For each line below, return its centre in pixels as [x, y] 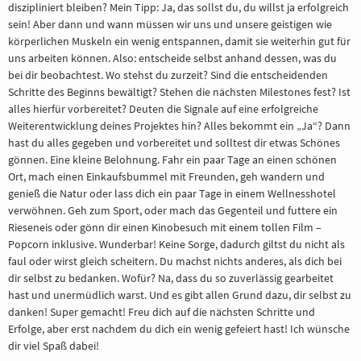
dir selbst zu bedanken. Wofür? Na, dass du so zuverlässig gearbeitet [171, 278]
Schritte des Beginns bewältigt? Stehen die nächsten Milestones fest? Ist [179, 92]
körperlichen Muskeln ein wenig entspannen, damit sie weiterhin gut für [179, 41]
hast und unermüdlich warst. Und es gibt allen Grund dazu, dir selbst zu [180, 295]
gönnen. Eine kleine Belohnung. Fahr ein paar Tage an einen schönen [172, 160]
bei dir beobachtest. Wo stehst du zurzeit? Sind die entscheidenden [168, 75]
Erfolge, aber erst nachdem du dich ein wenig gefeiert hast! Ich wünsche [179, 329]
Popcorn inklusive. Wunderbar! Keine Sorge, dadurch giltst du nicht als [176, 244]
